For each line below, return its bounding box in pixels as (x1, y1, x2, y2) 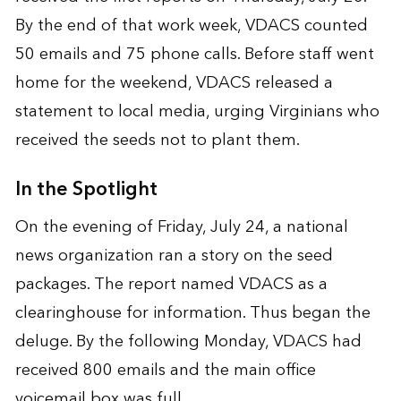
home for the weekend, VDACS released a (14, 69, 333, 98)
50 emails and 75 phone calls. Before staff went (14, 40, 374, 69)
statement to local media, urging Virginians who (14, 98, 380, 126)
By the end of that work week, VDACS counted (14, 12, 368, 40)
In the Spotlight (14, 173, 158, 207)
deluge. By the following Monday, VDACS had (14, 328, 362, 356)
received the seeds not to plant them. (14, 126, 300, 155)
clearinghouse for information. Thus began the (14, 299, 371, 328)
